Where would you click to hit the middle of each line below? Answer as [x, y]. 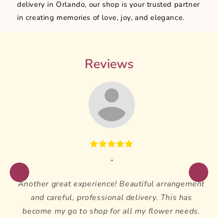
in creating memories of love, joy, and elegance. [101, 18]
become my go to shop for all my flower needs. [111, 211]
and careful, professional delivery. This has [111, 198]
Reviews [109, 64]
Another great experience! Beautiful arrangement [111, 184]
